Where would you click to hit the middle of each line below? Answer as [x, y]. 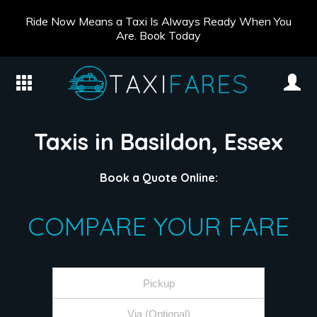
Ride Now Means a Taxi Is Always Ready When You [158, 21]
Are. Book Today [158, 35]
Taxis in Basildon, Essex [158, 142]
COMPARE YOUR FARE [158, 226]
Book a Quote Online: [158, 178]
